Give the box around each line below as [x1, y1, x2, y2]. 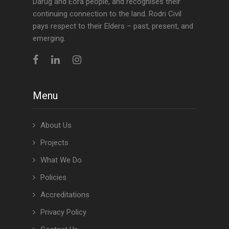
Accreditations [40, 190, 89, 199]
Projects [40, 138, 68, 147]
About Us [40, 121, 72, 130]
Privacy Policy [40, 208, 86, 217]
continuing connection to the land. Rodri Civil [33, 9, 181, 18]
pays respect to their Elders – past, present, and [33, 21, 193, 31]
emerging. [33, 34, 65, 43]
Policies [40, 173, 66, 182]
